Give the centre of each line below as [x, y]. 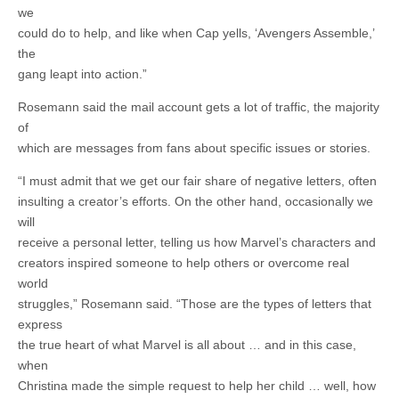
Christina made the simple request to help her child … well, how [197, 386]
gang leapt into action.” [82, 74]
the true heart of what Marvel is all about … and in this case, [187, 345]
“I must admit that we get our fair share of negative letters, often [197, 181]
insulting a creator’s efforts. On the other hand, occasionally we [195, 202]
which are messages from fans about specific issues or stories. [194, 148]
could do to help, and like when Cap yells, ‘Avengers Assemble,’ [196, 33]
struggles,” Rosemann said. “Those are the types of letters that [195, 304]
